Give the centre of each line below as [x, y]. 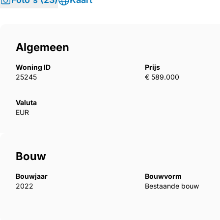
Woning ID [33, 67]
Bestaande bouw [172, 186]
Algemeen [42, 47]
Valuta [26, 103]
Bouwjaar [32, 176]
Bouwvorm [164, 176]
